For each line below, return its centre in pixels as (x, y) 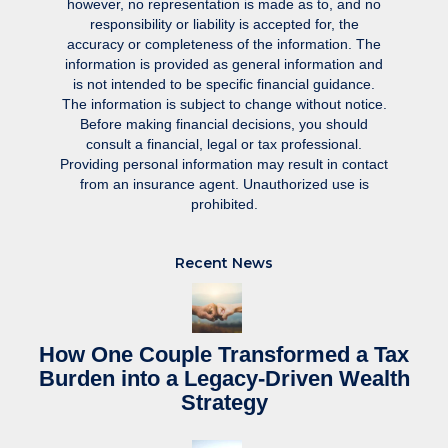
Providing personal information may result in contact (224, 164)
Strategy (224, 403)
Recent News (224, 263)
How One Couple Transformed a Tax (224, 355)
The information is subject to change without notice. (224, 104)
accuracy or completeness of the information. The (224, 44)
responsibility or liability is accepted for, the (224, 24)
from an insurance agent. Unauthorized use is (224, 184)
